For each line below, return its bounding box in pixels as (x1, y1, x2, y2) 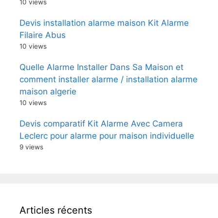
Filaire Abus (19, 30, 66, 40)
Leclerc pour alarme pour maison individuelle (19, 130, 194, 141)
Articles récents (19, 204, 92, 216)
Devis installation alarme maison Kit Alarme (19, 18, 189, 28)
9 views (19, 143, 43, 151)
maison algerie (19, 86, 76, 96)
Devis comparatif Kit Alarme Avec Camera (19, 118, 183, 128)
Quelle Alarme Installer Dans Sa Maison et (19, 62, 183, 72)
